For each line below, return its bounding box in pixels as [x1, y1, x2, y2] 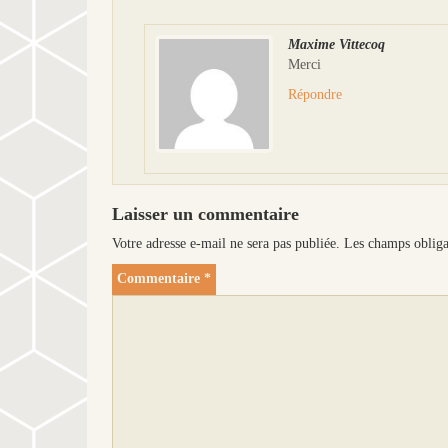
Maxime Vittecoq [288, 36, 386, 52]
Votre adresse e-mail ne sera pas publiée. [112, 235, 340, 251]
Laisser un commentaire [112, 203, 299, 224]
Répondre [288, 86, 343, 102]
